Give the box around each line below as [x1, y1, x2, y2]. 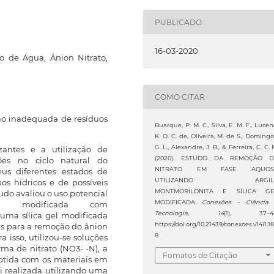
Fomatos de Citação [162, 250, 237, 260]
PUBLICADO [154, 17, 202, 27]
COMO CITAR [154, 92, 205, 102]
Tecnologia [154, 210, 188, 217]
